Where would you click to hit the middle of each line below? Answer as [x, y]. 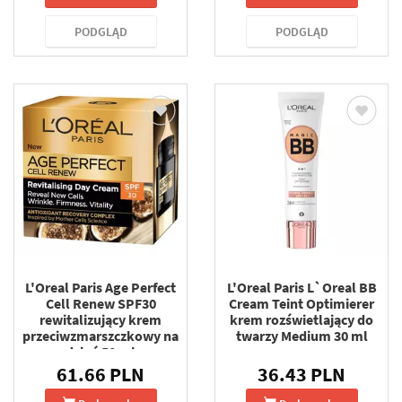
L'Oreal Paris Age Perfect [100, 287]
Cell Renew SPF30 [100, 303]
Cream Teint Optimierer [301, 303]
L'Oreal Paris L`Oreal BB [301, 287]
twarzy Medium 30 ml [301, 335]
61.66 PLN [100, 374]
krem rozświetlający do [301, 319]
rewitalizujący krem [100, 319]
